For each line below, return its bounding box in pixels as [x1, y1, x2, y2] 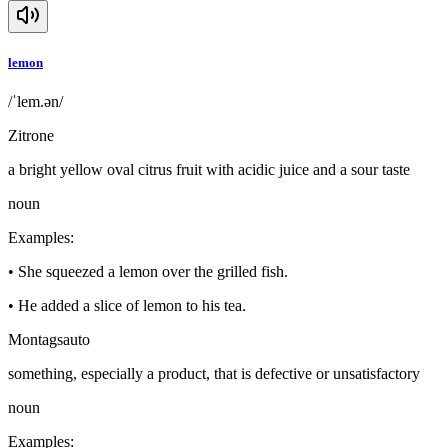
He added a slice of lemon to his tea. [18, 297, 246, 315]
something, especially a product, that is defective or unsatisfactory [8, 365, 420, 383]
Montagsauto [8, 331, 90, 349]
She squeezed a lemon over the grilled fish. [18, 263, 288, 281]
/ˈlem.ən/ [8, 93, 63, 111]
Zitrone [8, 127, 54, 145]
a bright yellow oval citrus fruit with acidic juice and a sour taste [8, 161, 410, 179]
